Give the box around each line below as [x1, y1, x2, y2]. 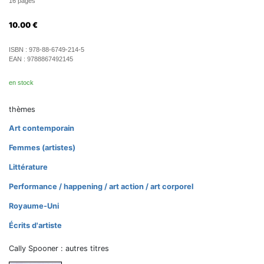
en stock [9, 79, 34, 86]
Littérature [9, 163, 48, 171]
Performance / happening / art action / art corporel [9, 182, 193, 191]
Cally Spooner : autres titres [9, 244, 109, 253]
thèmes [9, 105, 35, 114]
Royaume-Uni [9, 202, 59, 210]
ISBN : [9, 46, 29, 53]
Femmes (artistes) [9, 143, 75, 152]
